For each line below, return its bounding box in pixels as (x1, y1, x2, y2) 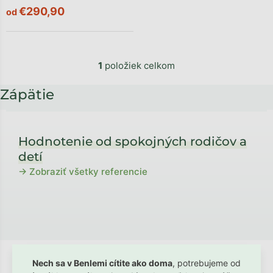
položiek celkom (102, 59, 175, 71)
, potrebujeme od (172, 257, 241, 268)
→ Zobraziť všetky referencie (18, 165, 147, 177)
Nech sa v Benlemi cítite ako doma (32, 257, 172, 268)
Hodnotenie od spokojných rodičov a (18, 133, 247, 149)
